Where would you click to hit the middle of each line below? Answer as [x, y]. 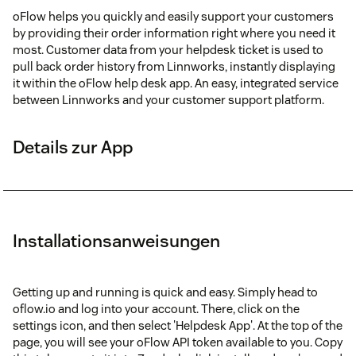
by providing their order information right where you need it [174, 33]
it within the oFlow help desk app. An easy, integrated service [176, 83]
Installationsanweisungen [116, 240]
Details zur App [73, 147]
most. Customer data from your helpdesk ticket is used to [168, 49]
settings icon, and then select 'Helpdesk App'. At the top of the [178, 325]
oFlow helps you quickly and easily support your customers [173, 16]
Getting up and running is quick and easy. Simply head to [165, 292]
